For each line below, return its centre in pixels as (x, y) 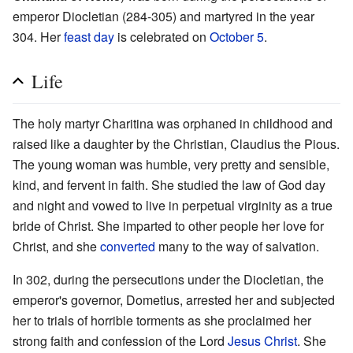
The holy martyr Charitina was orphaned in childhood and (173, 124)
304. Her (38, 37)
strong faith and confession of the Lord (120, 341)
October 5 (237, 37)
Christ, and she (56, 247)
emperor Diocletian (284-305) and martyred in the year (163, 17)
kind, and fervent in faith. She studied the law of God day (169, 185)
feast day (89, 37)
